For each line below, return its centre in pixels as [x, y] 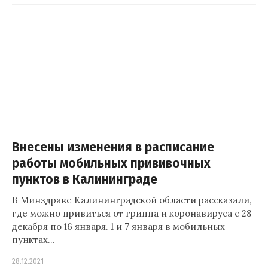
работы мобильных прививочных [111, 164]
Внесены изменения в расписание [113, 147]
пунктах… [33, 240]
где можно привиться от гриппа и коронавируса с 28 [132, 213]
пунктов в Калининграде [85, 180]
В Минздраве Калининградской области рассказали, [132, 200]
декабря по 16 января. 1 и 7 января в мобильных [118, 226]
